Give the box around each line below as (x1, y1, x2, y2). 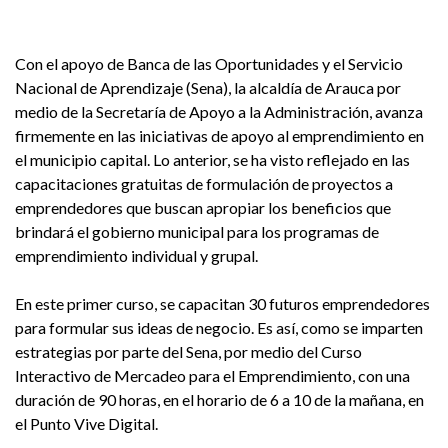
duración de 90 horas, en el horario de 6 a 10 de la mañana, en (15, 390, 424, 410)
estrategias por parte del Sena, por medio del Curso (15, 342, 362, 362)
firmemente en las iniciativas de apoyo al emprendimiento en (15, 126, 424, 146)
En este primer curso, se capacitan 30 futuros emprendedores (15, 294, 430, 314)
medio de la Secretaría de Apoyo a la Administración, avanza (15, 102, 423, 122)
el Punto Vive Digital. (15, 414, 158, 434)
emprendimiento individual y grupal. (15, 246, 258, 266)
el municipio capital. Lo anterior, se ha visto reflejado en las (15, 150, 410, 170)
